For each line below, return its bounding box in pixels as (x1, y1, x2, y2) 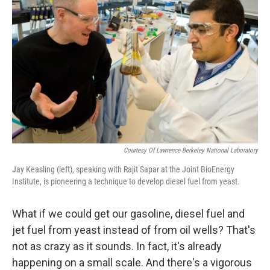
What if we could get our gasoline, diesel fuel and (12, 207, 245, 220)
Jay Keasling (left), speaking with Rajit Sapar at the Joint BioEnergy (12, 164, 234, 174)
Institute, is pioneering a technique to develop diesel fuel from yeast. (12, 176, 240, 186)
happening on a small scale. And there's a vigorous (12, 256, 252, 269)
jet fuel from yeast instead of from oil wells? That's (12, 223, 256, 236)
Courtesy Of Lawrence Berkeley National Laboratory (124, 146, 258, 154)
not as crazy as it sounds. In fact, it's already (12, 239, 222, 253)
